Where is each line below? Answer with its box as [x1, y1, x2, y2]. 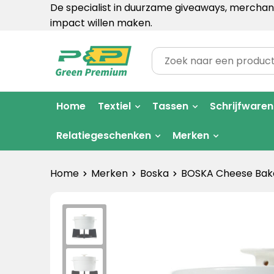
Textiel [97, 99, 131, 113]
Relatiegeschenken [56, 128, 151, 143]
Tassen [152, 99, 188, 113]
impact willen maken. [50, 16, 152, 30]
